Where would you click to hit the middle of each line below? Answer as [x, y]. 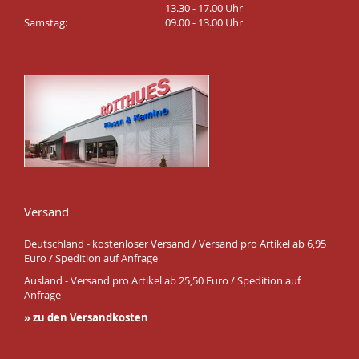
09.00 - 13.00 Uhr [204, 23]
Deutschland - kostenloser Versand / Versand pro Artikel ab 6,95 [175, 244]
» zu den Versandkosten [86, 318]
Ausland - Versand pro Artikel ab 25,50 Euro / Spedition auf [162, 281]
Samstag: [46, 23]
